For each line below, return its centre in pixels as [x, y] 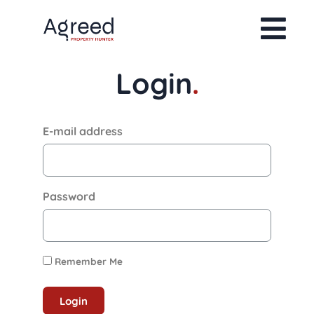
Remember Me [87, 261]
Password [69, 197]
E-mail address [82, 131]
